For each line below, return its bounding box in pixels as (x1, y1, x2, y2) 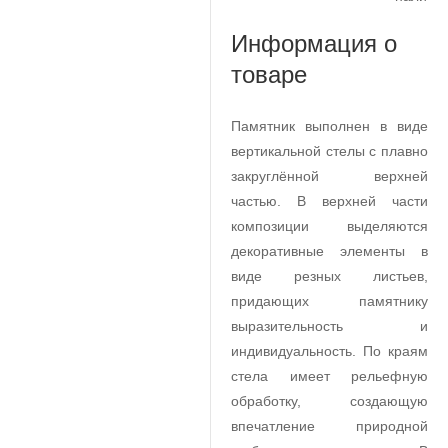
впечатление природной (231, 418, 428, 434)
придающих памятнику (231, 293, 428, 309)
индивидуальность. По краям (231, 343, 428, 359)
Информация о (231, 30, 397, 57)
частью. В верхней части (231, 193, 428, 209)
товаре (231, 61, 307, 88)
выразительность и (231, 318, 428, 334)
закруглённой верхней (231, 168, 428, 184)
